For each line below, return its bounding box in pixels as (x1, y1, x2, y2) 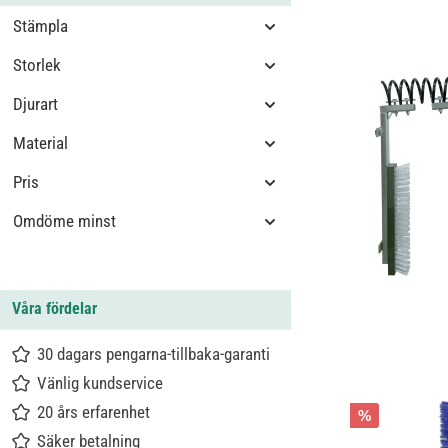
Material (13, 133, 68, 153)
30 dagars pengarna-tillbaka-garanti (37, 344, 270, 364)
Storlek (13, 55, 61, 75)
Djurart (13, 94, 58, 114)
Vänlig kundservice (37, 373, 163, 393)
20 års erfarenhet (37, 402, 150, 422)
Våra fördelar (12, 299, 97, 318)
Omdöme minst (13, 211, 116, 231)
